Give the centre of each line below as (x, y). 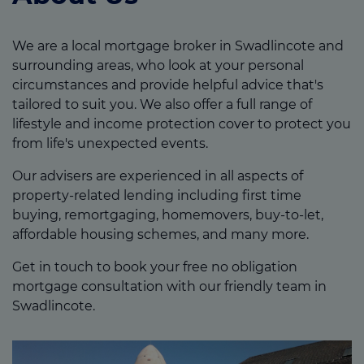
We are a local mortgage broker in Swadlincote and (178, 45)
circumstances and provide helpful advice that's (168, 84)
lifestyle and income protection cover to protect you (182, 123)
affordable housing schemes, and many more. (160, 234)
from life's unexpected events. (110, 143)
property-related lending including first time (157, 195)
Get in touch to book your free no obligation (155, 266)
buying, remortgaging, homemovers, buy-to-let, (168, 214)
